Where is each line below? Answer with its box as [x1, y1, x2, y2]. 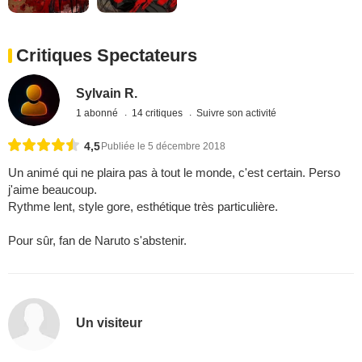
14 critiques [132, 107, 186, 119]
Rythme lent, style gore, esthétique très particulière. [8, 200, 278, 214]
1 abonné [76, 107, 121, 119]
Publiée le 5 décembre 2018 [101, 141, 225, 153]
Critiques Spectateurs [16, 45, 197, 66]
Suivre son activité [196, 107, 277, 119]
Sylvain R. [76, 86, 138, 100]
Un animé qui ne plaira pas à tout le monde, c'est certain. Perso [8, 166, 340, 180]
